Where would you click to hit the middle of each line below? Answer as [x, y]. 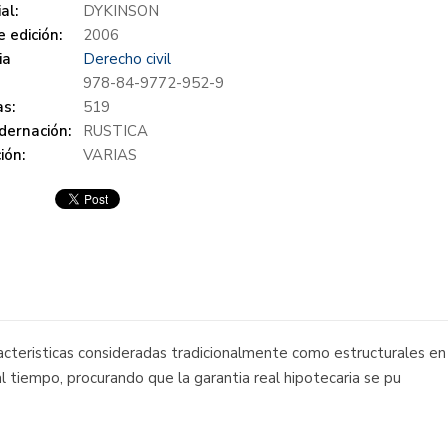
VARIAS [109, 155]
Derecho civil [126, 59]
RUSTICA [115, 131]
